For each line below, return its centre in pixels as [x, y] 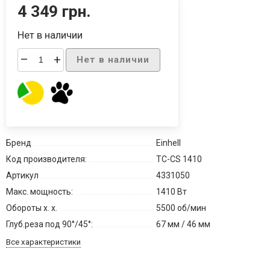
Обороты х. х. [31, 208]
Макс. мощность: [39, 192]
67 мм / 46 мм [183, 224]
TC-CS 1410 [179, 159]
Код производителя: [46, 159]
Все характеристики [43, 242]
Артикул [22, 176]
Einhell [168, 143]
